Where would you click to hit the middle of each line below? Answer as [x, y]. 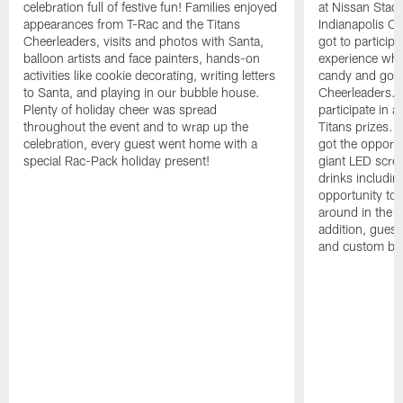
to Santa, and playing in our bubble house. [142, 92]
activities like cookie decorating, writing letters [150, 75]
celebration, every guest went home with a [141, 143]
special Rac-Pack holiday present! [117, 160]
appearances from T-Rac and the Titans [132, 23]
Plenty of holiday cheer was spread [121, 109]
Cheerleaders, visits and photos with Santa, [144, 40]
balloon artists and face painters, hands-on [142, 58]
